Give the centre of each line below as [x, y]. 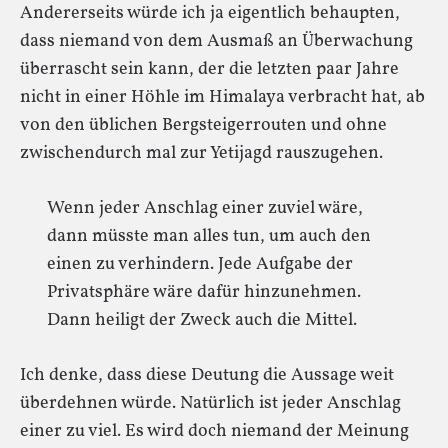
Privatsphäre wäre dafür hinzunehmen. [204, 292]
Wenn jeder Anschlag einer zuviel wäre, [205, 208]
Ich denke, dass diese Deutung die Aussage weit [207, 375]
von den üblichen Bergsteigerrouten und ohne [203, 125]
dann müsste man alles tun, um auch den [209, 236]
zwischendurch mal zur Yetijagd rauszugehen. [201, 153]
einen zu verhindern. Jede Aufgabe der [200, 264]
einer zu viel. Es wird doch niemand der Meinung [214, 431]
